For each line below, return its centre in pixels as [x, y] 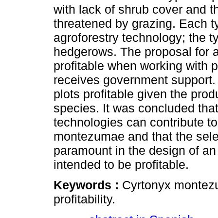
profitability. [84, 199]
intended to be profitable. [121, 165]
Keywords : [88, 185]
